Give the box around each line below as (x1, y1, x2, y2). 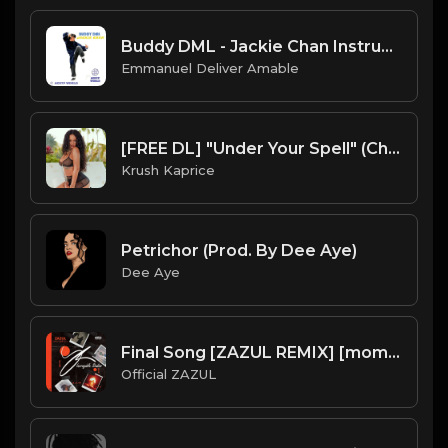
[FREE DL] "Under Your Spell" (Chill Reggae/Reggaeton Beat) (388, 138, 400, 158)
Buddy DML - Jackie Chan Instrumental (381, 36, 393, 56)
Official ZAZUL (121, 365, 216, 382)
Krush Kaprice (121, 161, 215, 178)
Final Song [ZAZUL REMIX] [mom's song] (388, 342, 400, 362)
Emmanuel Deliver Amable (121, 59, 299, 76)
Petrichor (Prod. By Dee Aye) (121, 240, 357, 260)
